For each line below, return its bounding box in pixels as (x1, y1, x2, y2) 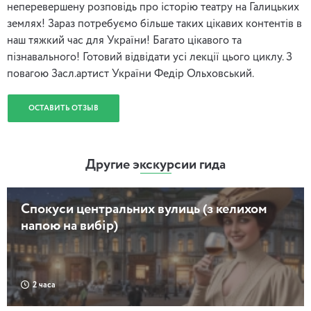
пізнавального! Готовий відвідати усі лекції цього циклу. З (7, 52, 292, 63)
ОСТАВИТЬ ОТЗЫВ (28, 104, 99, 112)
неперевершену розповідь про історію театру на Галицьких (7, 2, 299, 13)
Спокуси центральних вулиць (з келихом (21, 203, 267, 217)
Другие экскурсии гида (85, 158, 226, 172)
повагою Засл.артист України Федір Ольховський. (7, 69, 254, 80)
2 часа (33, 281, 56, 290)
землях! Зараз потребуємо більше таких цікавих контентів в (7, 19, 302, 30)
